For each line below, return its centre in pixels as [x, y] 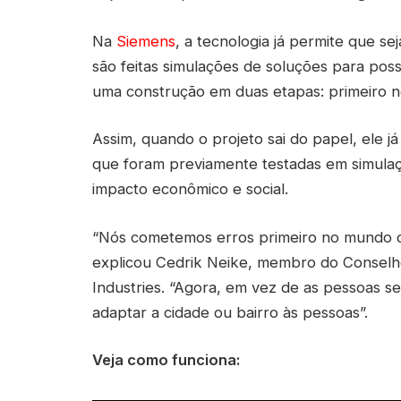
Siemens [146, 41]
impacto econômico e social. [190, 189]
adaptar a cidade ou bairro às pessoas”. [230, 312]
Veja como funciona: [166, 360]
